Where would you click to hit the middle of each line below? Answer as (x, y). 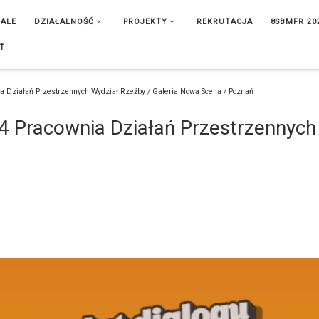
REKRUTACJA (224, 21)
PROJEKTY (145, 21)
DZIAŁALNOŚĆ (64, 21)
